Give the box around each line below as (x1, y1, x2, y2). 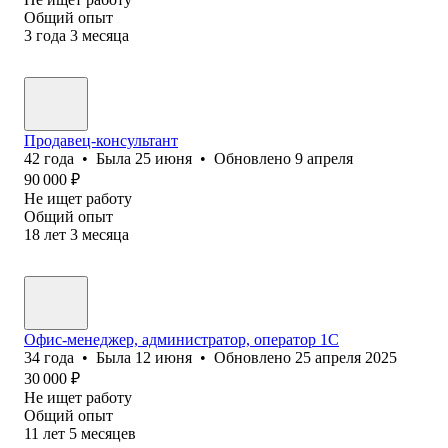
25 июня (135, 149, 192, 167)
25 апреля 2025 (295, 348, 397, 366)
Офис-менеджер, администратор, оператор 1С (24, 330, 339, 348)
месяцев (81, 424, 136, 442)
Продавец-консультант (24, 131, 178, 149)
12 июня (135, 348, 192, 366)
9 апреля (295, 149, 353, 167)
